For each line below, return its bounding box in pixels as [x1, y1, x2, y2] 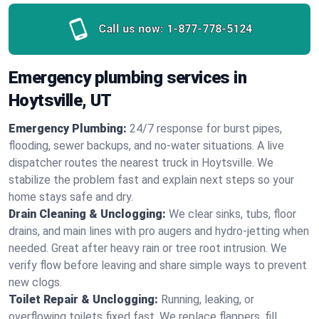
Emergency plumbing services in [9, 68, 246, 88]
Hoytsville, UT [9, 90, 112, 110]
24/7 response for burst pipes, [130, 122, 282, 135]
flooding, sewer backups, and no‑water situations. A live [9, 139, 284, 152]
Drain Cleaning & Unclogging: [9, 207, 166, 221]
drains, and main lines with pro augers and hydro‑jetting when [9, 224, 309, 238]
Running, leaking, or [161, 293, 254, 306]
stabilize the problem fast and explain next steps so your [9, 173, 294, 187]
